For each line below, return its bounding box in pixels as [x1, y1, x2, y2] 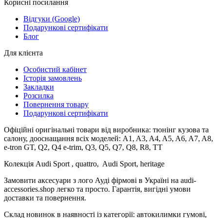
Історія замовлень [23, 73, 82, 82]
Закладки [23, 82, 54, 91]
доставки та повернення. [4, 193, 86, 202]
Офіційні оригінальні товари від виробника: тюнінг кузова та [4, 125, 209, 134]
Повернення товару [23, 100, 89, 109]
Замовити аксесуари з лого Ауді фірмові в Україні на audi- [4, 176, 196, 184]
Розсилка [23, 91, 54, 100]
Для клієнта [4, 48, 43, 57]
